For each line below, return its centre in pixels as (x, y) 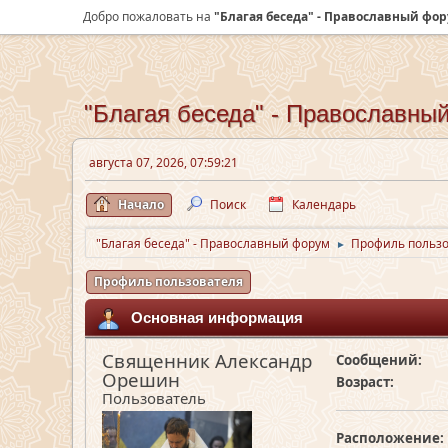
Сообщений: (378, 360)
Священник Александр (207, 360)
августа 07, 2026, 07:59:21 (163, 162)
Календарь (324, 204)
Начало (141, 204)
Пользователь (154, 398)
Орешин (141, 379)
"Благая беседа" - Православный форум (213, 243)
